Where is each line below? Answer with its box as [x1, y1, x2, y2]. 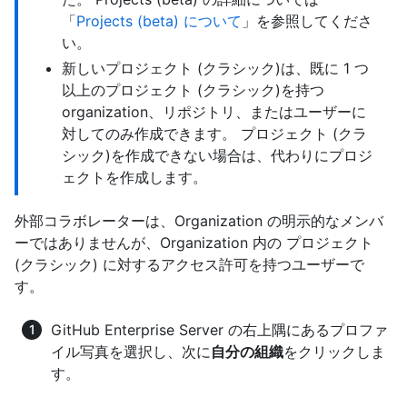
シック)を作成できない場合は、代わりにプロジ [62, 146, 372, 164]
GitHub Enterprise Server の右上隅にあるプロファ [51, 321, 388, 339]
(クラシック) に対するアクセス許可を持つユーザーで [15, 255, 364, 273]
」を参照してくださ [242, 12, 372, 30]
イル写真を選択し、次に [51, 342, 211, 361]
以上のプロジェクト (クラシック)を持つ [62, 81, 324, 99]
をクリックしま [283, 342, 385, 361]
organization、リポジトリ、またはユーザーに [62, 103, 366, 121]
